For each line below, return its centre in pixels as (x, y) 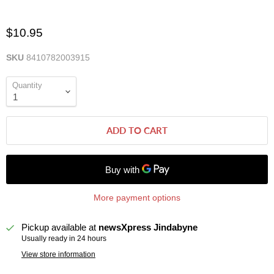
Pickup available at (60, 228)
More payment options (137, 198)
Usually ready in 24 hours (64, 239)
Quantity (27, 86)
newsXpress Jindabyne (148, 228)
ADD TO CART (137, 131)
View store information (58, 255)
